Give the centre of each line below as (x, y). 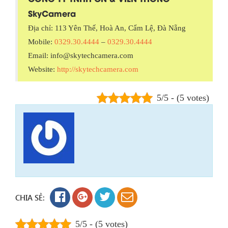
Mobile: (41, 41)
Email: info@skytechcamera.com (81, 55)
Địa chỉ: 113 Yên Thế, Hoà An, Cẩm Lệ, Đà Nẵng (107, 28)
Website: (42, 69)
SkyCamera (52, 13)
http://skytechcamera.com (98, 69)
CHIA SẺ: (30, 197)
